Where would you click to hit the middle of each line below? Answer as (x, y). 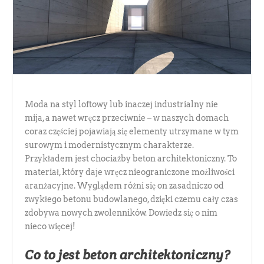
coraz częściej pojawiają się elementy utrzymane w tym (132, 131)
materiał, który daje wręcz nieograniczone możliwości (130, 172)
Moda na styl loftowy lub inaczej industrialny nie (122, 104)
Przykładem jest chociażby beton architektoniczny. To (131, 158)
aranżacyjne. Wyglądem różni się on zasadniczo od (125, 185)
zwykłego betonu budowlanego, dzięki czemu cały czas (132, 199)
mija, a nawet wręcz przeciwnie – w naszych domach (127, 118)
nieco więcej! (50, 226)
